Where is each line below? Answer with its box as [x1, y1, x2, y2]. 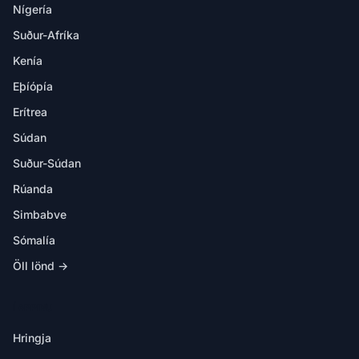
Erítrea [13, 105, 47, 119]
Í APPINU [13, 301, 54, 313]
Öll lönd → [13, 259, 68, 272]
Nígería [13, 2, 52, 16]
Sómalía [13, 233, 55, 247]
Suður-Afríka [13, 28, 79, 42]
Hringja [13, 331, 51, 345]
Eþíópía [13, 79, 53, 93]
